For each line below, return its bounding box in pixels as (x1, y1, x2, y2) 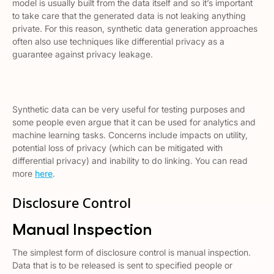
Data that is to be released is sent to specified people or (12, 260, 232, 270)
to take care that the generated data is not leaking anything (12, 10, 246, 21)
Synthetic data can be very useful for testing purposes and (12, 104, 245, 114)
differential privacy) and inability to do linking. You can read (12, 155, 248, 166)
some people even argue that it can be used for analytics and (12, 117, 256, 127)
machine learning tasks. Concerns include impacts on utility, (12, 130, 248, 140)
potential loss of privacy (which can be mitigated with (12, 143, 223, 153)
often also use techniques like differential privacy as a (12, 36, 224, 46)
